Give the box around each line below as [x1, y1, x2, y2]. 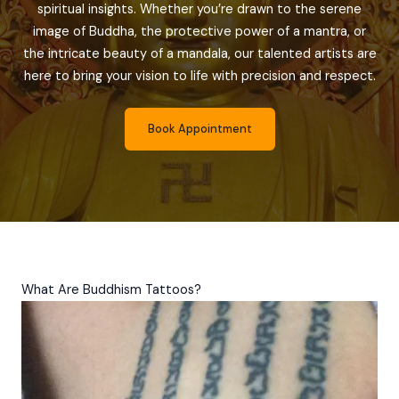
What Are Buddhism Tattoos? [21, 281, 201, 299]
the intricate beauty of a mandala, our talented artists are [22, 45, 377, 62]
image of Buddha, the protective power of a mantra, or [33, 23, 366, 40]
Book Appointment [147, 121, 252, 137]
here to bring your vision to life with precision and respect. [23, 68, 376, 85]
